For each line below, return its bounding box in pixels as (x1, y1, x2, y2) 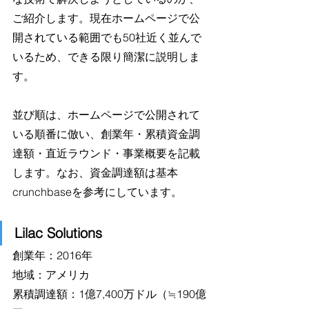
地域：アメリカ (12, 268, 90, 282)
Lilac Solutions (14, 224, 102, 242)
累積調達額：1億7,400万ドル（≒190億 (12, 287, 206, 301)
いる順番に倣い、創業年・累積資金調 (12, 127, 200, 141)
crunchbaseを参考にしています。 (12, 185, 182, 199)
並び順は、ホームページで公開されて (12, 108, 200, 122)
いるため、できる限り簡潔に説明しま (12, 50, 200, 64)
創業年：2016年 (12, 248, 92, 263)
